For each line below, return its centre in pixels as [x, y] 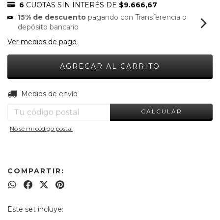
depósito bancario [48, 27]
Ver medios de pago [42, 42]
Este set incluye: [35, 209]
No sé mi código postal [41, 128]
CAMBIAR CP [184, 92]
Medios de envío [49, 94]
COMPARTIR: [36, 171]
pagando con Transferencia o [137, 17]
